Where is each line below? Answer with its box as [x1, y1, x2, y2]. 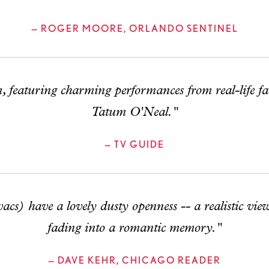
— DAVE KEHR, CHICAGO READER [48, 255, 221, 266]
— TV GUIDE [104, 139, 165, 150]
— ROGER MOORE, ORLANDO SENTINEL [31, 23, 238, 34]
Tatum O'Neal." [91, 106, 178, 119]
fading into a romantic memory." [47, 222, 222, 235]
